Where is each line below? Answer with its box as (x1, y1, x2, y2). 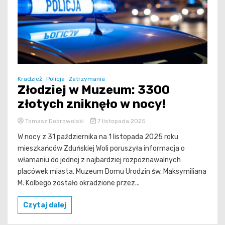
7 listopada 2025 (95, 117, 146, 125)
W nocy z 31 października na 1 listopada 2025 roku (18, 132, 178, 141)
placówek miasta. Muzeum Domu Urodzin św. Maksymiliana (18, 167, 206, 176)
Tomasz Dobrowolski (24, 117, 85, 125)
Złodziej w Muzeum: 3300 (18, 82, 170, 97)
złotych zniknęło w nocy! (18, 96, 166, 111)
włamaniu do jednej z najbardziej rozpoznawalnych (18, 155, 181, 164)
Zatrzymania (69, 75, 105, 82)
